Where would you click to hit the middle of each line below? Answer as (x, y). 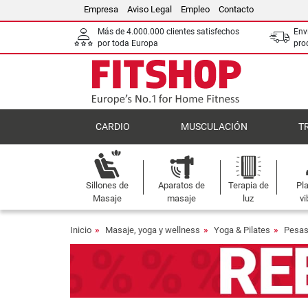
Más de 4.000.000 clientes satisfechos (168, 31)
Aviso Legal (150, 9)
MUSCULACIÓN (214, 127)
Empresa (101, 9)
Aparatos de (182, 185)
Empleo (195, 9)
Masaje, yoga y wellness (153, 230)
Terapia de (248, 185)
